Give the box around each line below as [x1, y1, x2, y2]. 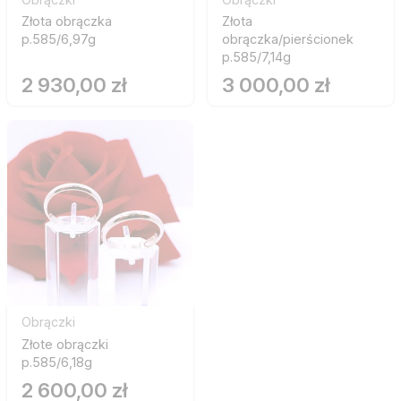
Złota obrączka [21, 13, 112, 29]
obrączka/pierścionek [222, 30, 354, 47]
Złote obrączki [21, 336, 108, 352]
